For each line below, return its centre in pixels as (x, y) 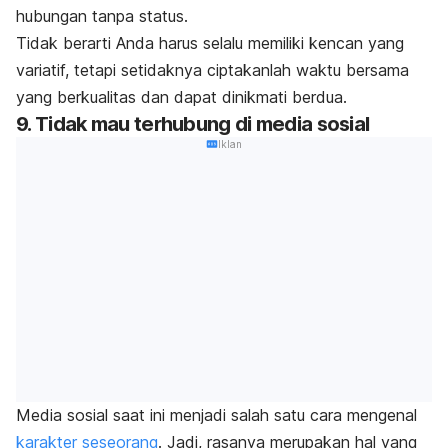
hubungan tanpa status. (102, 15)
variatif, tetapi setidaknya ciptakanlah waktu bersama (212, 69)
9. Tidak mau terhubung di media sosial (193, 123)
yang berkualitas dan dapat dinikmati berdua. (181, 96)
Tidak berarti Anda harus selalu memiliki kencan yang (210, 42)
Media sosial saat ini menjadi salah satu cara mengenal (216, 415)
